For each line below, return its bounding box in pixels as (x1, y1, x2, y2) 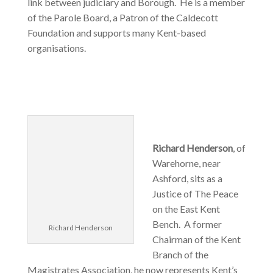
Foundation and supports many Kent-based (27, 27, 206, 39)
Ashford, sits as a (152, 172, 222, 185)
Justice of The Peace (152, 188, 238, 200)
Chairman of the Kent (152, 233, 241, 246)
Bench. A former (152, 218, 222, 230)
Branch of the (152, 249, 208, 261)
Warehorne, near (152, 157, 221, 169)
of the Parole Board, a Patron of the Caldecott (27, 12, 218, 24)
